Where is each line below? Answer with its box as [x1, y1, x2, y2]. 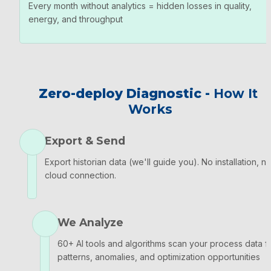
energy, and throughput [28, 13, 123, 24]
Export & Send [45, 134, 125, 147]
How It [214, 85, 258, 101]
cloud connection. [45, 169, 116, 180]
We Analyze [57, 215, 123, 229]
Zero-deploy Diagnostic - [39, 85, 214, 101]
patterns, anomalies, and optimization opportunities [57, 251, 260, 262]
